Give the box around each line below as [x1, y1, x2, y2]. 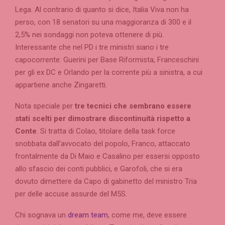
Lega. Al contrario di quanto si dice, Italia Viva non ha [15, 5, 189, 15]
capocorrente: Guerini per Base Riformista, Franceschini [15, 55, 199, 65]
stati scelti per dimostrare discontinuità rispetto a [15, 114, 190, 124]
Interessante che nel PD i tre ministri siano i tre [15, 43, 169, 52]
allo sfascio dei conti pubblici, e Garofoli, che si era [15, 164, 182, 174]
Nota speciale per [15, 101, 73, 111]
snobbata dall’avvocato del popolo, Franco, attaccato [15, 139, 190, 149]
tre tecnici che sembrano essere [73, 101, 191, 111]
